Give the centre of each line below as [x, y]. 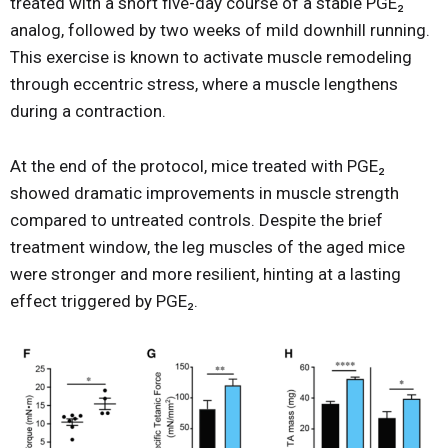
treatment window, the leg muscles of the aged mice [207, 246]
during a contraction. [88, 110]
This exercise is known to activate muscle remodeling [211, 56]
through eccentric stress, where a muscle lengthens [204, 83]
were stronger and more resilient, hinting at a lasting [205, 273]
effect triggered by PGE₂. [104, 300]
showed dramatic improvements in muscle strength [204, 192]
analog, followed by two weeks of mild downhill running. [220, 29]
